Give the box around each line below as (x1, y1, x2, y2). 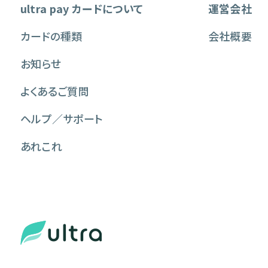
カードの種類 (20, 28, 83, 44)
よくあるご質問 (20, 83, 90, 99)
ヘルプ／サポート (20, 110, 103, 126)
